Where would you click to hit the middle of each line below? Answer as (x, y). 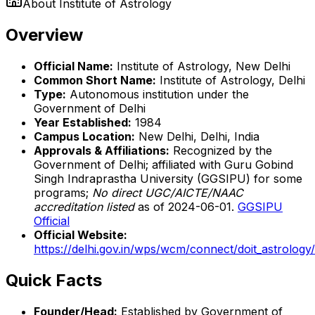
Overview (44, 34)
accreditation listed (84, 206)
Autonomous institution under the (157, 94)
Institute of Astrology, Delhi (231, 80)
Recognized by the (221, 150)
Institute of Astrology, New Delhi (202, 66)
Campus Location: (84, 136)
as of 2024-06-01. (186, 206)
